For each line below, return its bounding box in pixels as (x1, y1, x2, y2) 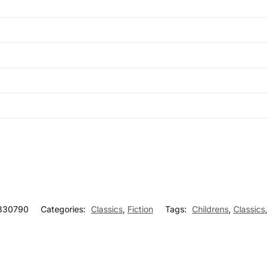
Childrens (192, 204, 229, 215)
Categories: (41, 204, 88, 215)
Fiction (127, 204, 153, 215)
